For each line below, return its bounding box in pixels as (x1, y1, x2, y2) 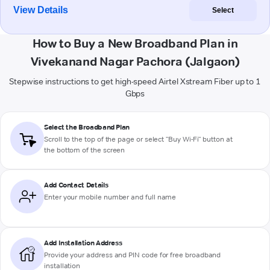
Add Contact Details (44, 180, 108, 190)
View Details (13, 5, 69, 16)
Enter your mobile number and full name (44, 192, 177, 202)
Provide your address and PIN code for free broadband (44, 250, 221, 260)
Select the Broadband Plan (44, 122, 130, 132)
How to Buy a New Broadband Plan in (32, 36, 238, 51)
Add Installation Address (44, 238, 122, 248)
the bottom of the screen (44, 145, 125, 155)
